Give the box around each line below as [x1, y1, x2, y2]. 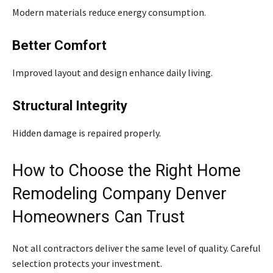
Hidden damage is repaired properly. [12, 126, 161, 139]
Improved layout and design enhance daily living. [12, 66, 213, 79]
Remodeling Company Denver [12, 183, 227, 204]
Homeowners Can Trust [12, 207, 185, 227]
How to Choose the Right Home [12, 160, 241, 180]
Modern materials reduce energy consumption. [12, 5, 206, 18]
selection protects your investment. [12, 257, 162, 269]
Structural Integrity [12, 97, 127, 113]
